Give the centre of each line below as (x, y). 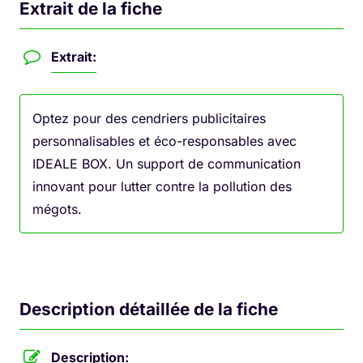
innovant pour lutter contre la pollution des (162, 186)
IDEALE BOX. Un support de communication (167, 163)
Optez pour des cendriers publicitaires (149, 118)
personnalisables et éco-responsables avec (164, 141)
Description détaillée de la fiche (149, 309)
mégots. (57, 209)
